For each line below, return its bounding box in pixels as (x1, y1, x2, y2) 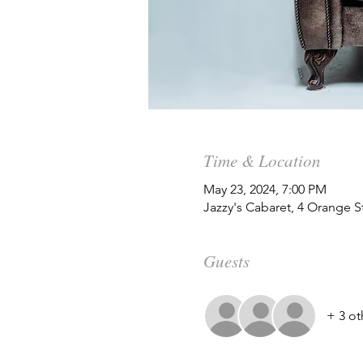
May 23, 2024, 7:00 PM (203, 181, 327, 197)
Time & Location (203, 149, 321, 172)
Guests (203, 249, 250, 272)
